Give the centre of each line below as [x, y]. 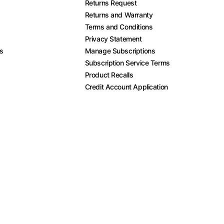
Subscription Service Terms [127, 63]
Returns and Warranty [119, 15]
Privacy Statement [113, 39]
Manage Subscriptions [120, 51]
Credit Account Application [126, 87]
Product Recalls [109, 75]
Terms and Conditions [119, 27]
